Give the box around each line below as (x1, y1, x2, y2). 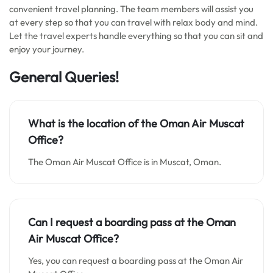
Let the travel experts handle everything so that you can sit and (9, 30, 263, 41)
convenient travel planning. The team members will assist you (9, 3, 253, 15)
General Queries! (9, 68, 119, 86)
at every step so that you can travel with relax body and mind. (9, 16, 258, 28)
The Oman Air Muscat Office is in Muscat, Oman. (28, 156, 221, 168)
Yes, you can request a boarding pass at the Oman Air (28, 255, 243, 266)
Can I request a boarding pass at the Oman (28, 215, 236, 229)
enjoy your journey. (9, 43, 84, 55)
